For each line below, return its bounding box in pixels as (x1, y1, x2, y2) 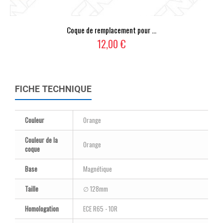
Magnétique (83, 164, 112, 174)
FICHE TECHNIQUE (15, 84, 92, 95)
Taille (25, 184, 38, 194)
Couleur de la (25, 135, 58, 145)
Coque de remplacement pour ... (67, 24, 156, 36)
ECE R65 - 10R (83, 204, 117, 214)
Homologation (25, 204, 59, 214)
